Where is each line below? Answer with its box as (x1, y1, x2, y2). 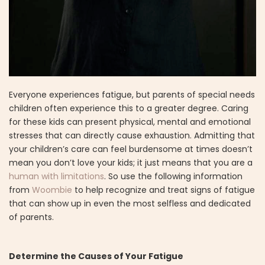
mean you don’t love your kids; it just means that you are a (9, 156, 253, 169)
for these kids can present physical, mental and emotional (9, 115, 251, 128)
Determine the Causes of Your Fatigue (9, 250, 183, 262)
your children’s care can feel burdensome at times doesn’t (9, 143, 253, 155)
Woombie (32, 183, 72, 196)
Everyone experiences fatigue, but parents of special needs (9, 88, 255, 101)
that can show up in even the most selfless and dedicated (9, 197, 251, 209)
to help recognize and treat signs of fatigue (72, 183, 255, 196)
